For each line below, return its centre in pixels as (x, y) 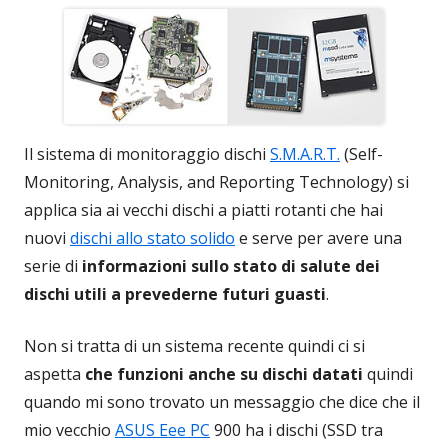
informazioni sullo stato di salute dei (231, 265)
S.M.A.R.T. (305, 153)
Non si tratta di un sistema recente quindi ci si (194, 345)
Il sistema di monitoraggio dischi (147, 153)
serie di (53, 265)
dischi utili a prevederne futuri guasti (175, 293)
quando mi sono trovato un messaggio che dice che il (222, 401)
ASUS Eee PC (162, 429)
